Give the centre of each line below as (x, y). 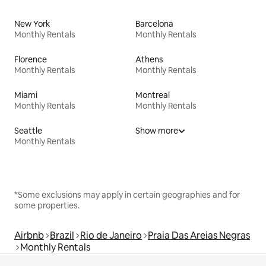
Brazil (62, 236)
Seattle (28, 131)
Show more (157, 131)
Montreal (153, 95)
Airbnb (29, 236)
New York (32, 24)
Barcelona (154, 24)
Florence (31, 60)
